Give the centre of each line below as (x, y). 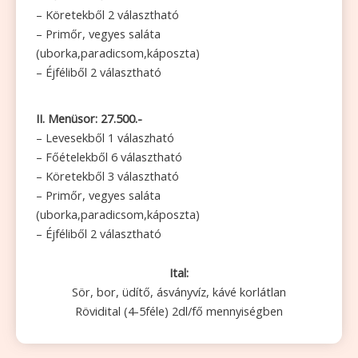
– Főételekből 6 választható (109, 157)
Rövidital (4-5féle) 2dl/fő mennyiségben (179, 310)
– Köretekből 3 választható (107, 176)
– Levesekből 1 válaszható (105, 138)
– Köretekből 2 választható (107, 14)
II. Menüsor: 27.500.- (89, 119)
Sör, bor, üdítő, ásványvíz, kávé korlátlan (179, 291)
